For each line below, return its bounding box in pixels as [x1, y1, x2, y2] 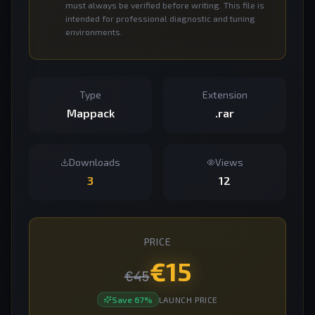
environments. [65, 27, 122, 37]
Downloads [69, 156, 120, 168]
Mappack [66, 106, 115, 120]
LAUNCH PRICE [158, 295, 219, 304]
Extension [202, 89, 247, 101]
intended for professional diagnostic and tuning [65, 13, 255, 23]
